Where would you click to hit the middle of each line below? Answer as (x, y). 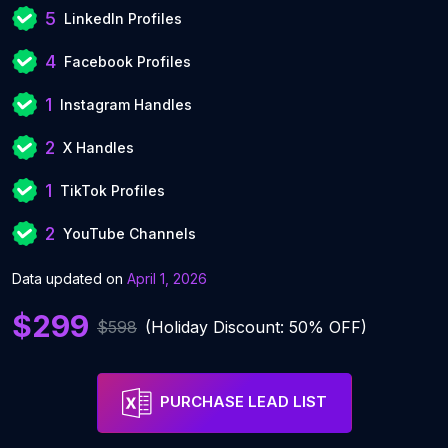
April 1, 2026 (167, 278)
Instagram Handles (126, 104)
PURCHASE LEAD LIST (243, 402)
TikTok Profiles (112, 190)
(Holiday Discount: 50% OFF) (256, 326)
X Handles (98, 147)
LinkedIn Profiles (123, 18)
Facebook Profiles (127, 61)
